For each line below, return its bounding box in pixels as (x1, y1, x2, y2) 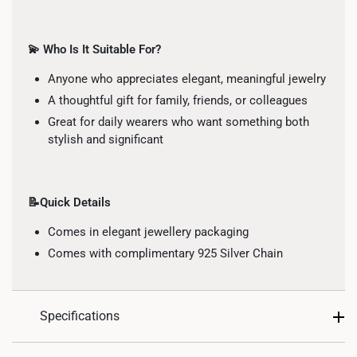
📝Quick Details (28, 195, 111, 210)
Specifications (40, 308, 120, 324)
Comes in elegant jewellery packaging (48, 225, 249, 239)
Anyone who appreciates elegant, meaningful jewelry (48, 72, 326, 86)
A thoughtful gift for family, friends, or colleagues (48, 93, 308, 108)
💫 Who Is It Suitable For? (28, 42, 161, 57)
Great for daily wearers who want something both (48, 115, 309, 129)
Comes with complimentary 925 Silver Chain (48, 246, 283, 261)
